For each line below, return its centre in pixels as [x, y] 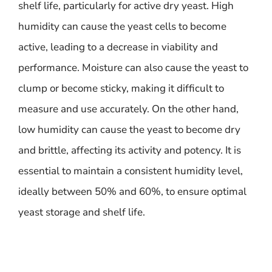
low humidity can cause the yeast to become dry [129, 129]
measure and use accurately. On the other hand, [128, 109]
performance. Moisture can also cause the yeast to [133, 67]
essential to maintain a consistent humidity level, [131, 171]
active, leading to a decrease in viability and [118, 47]
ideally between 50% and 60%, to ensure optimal [132, 191]
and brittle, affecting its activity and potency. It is [130, 150]
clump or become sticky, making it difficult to [121, 88]
